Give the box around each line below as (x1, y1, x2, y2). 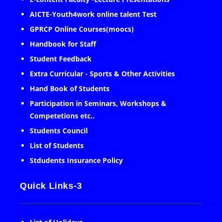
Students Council (30, 126, 88, 136)
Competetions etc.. (30, 111, 95, 121)
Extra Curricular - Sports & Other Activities (30, 69, 175, 79)
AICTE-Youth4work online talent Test (30, 9, 157, 19)
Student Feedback (30, 54, 92, 64)
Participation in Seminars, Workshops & (30, 99, 166, 109)
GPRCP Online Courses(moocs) (30, 24, 134, 34)
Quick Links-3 (20, 181, 82, 191)
